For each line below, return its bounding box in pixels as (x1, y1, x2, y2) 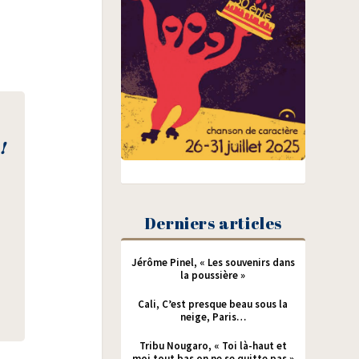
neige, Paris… (179, 309, 246, 324)
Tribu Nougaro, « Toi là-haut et (139, 338, 287, 353)
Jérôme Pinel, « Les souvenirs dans (131, 255, 295, 269)
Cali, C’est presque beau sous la (138, 296, 288, 311)
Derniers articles (143, 212, 282, 234)
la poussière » (180, 268, 246, 282)
